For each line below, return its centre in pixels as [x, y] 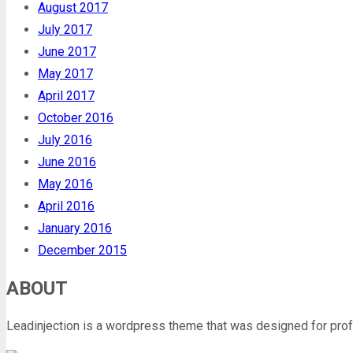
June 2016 [67, 162]
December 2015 [82, 251]
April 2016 [66, 206]
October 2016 [76, 118]
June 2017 [67, 52]
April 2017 [66, 96]
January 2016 [75, 229]
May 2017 [65, 74]
